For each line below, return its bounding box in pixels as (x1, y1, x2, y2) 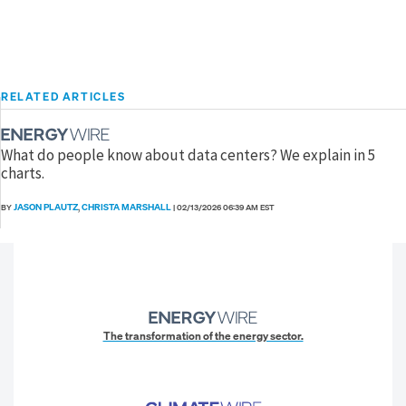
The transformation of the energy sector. (102, 328, 304, 343)
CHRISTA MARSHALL (82, 200, 171, 213)
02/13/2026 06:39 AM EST (177, 201, 275, 213)
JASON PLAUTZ (14, 200, 78, 213)
